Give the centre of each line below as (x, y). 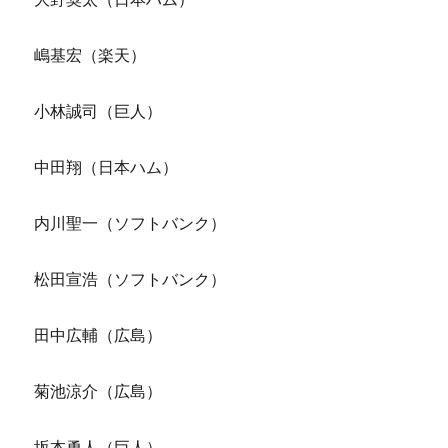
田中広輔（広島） (98, 335)
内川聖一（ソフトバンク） (130, 223)
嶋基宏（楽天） (90, 55)
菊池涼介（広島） (98, 391)
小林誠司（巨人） (98, 111)
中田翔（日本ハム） (106, 167)
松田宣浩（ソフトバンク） (130, 279)
